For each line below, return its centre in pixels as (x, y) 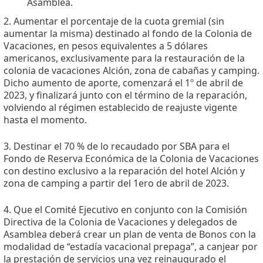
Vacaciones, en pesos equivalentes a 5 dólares (106, 45)
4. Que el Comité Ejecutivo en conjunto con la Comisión (125, 209)
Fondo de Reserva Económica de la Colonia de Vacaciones (131, 158)
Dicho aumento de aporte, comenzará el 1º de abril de (123, 82)
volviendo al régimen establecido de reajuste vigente (120, 107)
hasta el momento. (45, 119)
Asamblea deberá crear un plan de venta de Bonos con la (130, 234)
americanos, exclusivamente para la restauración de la (124, 58)
